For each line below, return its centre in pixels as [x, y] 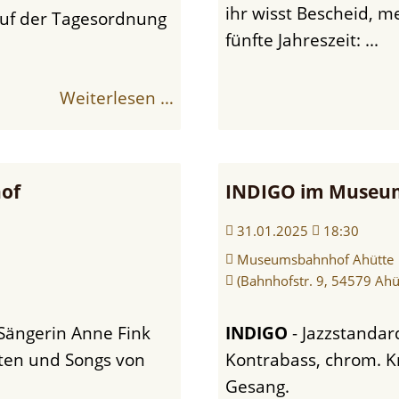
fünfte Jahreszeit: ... [302, 39]
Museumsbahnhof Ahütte [316, 259]
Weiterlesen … [116, 97]
